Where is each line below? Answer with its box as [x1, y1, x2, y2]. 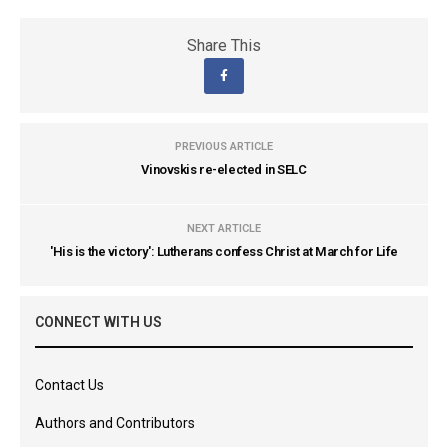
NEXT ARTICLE [187, 221, 261, 235]
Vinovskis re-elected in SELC [141, 161, 307, 177]
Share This [187, 35, 261, 55]
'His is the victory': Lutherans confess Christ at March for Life [49, 243, 399, 259]
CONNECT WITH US [35, 313, 162, 330]
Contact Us [35, 376, 104, 393]
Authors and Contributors [35, 414, 195, 431]
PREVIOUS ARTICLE [175, 139, 273, 153]
